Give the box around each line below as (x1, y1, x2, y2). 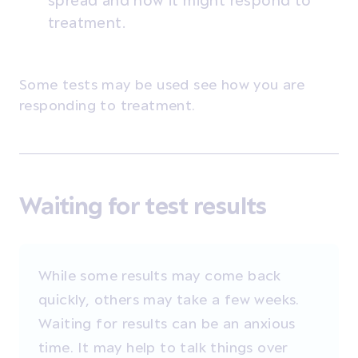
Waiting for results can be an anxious (38, 314, 296, 332)
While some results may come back (38, 266, 281, 284)
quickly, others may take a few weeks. (38, 290, 300, 308)
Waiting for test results (19, 191, 267, 220)
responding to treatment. (19, 96, 200, 113)
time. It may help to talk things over (38, 338, 288, 356)
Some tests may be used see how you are (19, 75, 305, 93)
